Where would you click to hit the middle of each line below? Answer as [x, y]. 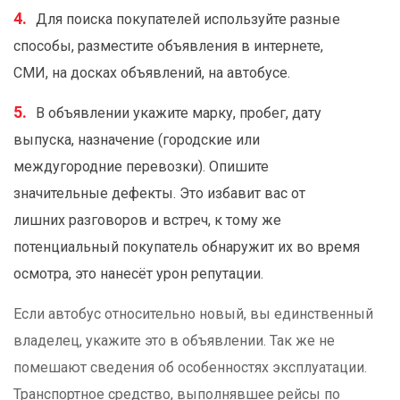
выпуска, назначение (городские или [137, 140]
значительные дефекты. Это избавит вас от [159, 194]
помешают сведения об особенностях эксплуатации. [190, 368]
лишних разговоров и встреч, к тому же [147, 221]
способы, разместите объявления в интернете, [168, 46]
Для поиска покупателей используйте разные [188, 20]
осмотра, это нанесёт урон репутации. [138, 274]
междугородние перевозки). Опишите [141, 167]
